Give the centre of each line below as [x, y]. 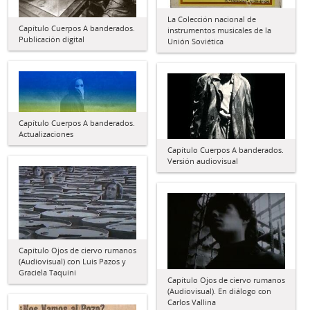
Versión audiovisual [203, 161]
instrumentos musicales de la [219, 30]
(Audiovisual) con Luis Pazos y [72, 261]
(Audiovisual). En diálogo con [219, 291]
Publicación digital [52, 39]
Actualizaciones [46, 134]
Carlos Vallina [192, 302]
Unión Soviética [195, 41]
